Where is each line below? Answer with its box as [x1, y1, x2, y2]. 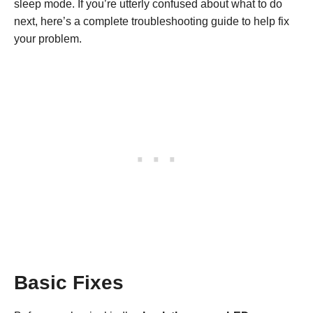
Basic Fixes [14, 271, 124, 293]
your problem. [14, 32, 82, 45]
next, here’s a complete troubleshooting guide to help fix [14, 15, 289, 27]
